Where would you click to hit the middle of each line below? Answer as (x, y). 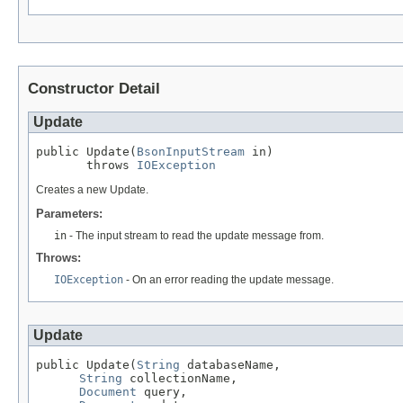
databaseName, (230, 364)
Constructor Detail (94, 89)
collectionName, (180, 378)
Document (108, 391)
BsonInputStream (191, 151)
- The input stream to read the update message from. (195, 235)
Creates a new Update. (92, 189)
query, (162, 391)
